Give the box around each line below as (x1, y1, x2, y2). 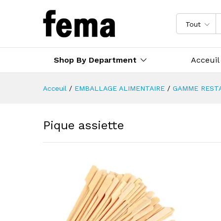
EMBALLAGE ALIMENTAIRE (74, 84, 165, 92)
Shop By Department (54, 55, 137, 65)
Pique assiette (43, 118, 124, 132)
